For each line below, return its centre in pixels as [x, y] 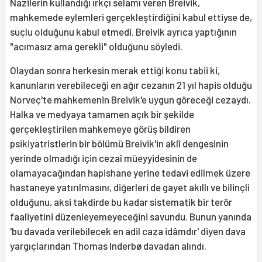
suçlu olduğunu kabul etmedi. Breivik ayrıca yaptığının [123, 32]
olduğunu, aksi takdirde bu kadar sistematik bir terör [121, 202]
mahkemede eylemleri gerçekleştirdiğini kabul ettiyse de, [131, 17]
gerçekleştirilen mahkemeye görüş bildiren [100, 129]
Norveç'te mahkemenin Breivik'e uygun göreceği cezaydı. [130, 100]
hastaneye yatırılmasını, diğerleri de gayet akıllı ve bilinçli [130, 187]
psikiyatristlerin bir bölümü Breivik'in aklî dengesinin [119, 144]
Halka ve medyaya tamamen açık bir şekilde [102, 114]
